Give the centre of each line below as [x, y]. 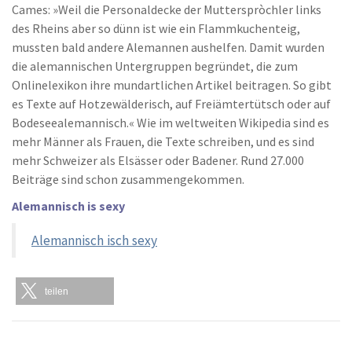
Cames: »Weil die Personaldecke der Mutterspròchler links [167, 10]
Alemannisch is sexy [68, 206]
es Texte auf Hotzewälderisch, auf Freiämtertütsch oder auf [171, 104]
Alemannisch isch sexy [94, 241]
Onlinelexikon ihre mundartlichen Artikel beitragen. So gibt [172, 85]
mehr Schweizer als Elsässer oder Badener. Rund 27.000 [158, 161]
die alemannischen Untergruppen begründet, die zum [155, 66]
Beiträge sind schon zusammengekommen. [128, 180]
